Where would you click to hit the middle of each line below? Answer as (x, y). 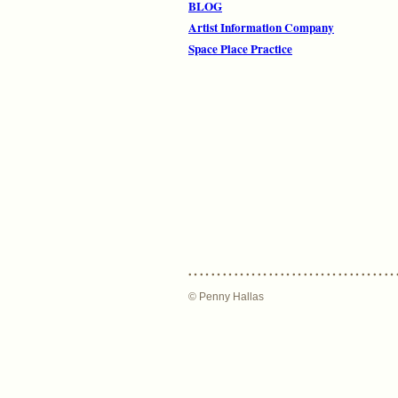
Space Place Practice (240, 49)
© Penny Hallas (226, 297)
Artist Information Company (261, 28)
